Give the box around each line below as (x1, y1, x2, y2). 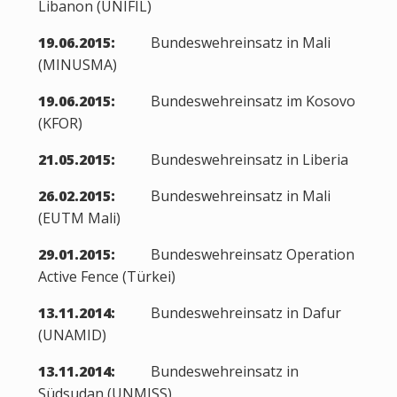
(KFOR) (37, 113, 82, 133)
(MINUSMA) (37, 55, 117, 74)
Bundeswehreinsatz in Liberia (114, 150, 348, 169)
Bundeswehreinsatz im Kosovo (114, 91, 355, 111)
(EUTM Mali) (37, 208, 121, 228)
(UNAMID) (37, 325, 106, 345)
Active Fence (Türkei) (37, 267, 175, 286)
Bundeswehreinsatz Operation (114, 245, 354, 264)
